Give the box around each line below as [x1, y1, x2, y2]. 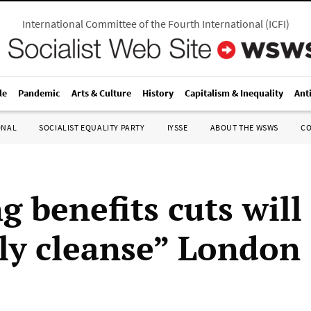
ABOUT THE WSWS [210, 122, 278, 133]
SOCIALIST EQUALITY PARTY [39, 122, 145, 133]
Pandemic [18, 87, 60, 99]
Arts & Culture [72, 87, 131, 99]
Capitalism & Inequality [185, 87, 283, 99]
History [142, 87, 174, 99]
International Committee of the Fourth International [22, 17, 263, 31]
